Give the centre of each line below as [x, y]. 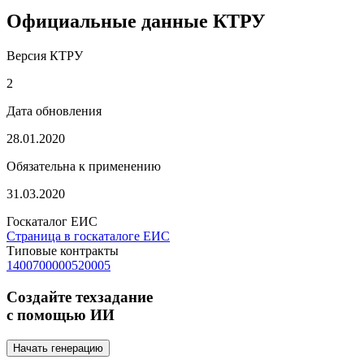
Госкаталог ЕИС [52, 222]
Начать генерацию [58, 348]
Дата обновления [54, 111]
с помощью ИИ [61, 314]
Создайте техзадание [80, 297]
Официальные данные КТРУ [136, 22]
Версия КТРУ [45, 56]
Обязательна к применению [84, 167]
